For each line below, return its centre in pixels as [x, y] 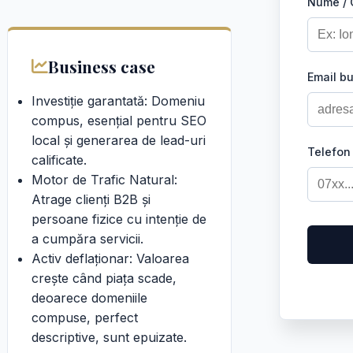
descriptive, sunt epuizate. [109, 337]
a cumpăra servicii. [87, 239]
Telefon [329, 152]
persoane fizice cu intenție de [119, 219]
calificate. [59, 160]
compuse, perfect [85, 318]
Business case [102, 66]
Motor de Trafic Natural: [104, 180]
